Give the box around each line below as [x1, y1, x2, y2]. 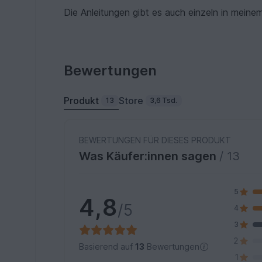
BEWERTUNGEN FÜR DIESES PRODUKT [79, 135, 232, 145]
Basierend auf [79, 242, 136, 252]
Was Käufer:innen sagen [79, 149, 220, 163]
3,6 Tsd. [150, 95, 178, 105]
